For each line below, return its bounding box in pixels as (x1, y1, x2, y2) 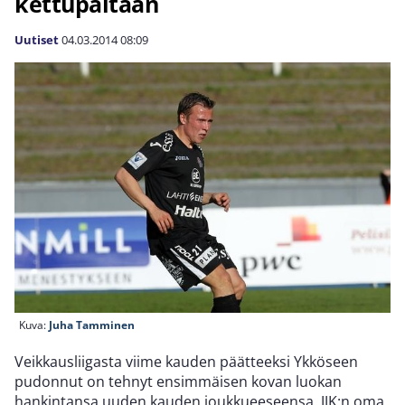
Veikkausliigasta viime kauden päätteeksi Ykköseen (14, 352, 358, 372)
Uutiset (14, 32, 59, 48)
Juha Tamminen (49, 317, 135, 334)
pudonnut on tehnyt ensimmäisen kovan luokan (14, 372, 342, 392)
